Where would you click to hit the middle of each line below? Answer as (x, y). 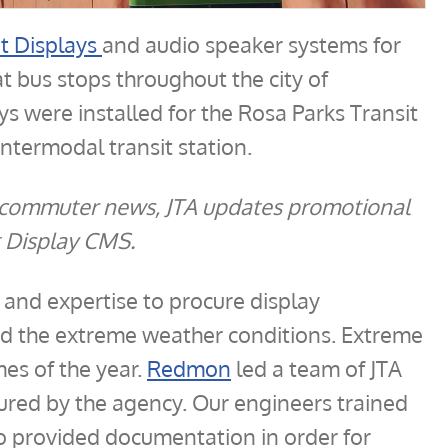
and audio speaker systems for (251, 44)
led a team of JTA (316, 368)
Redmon (189, 368)
